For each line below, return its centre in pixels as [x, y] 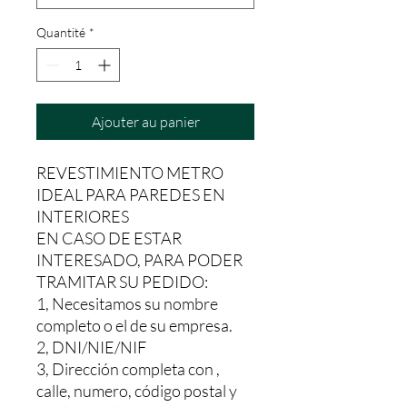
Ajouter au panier [145, 122]
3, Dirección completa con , [128, 369]
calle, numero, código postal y [137, 391]
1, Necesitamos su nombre [127, 303]
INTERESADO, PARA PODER [139, 260]
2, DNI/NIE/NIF [91, 347]
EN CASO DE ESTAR [109, 238]
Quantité [61, 32]
